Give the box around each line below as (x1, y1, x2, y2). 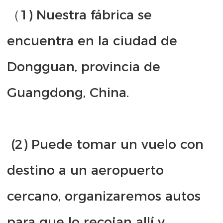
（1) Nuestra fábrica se (7, 7, 152, 23)
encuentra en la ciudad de (7, 33, 177, 49)
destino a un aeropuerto (7, 162, 164, 179)
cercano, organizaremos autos (7, 188, 201, 205)
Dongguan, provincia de (7, 59, 160, 75)
